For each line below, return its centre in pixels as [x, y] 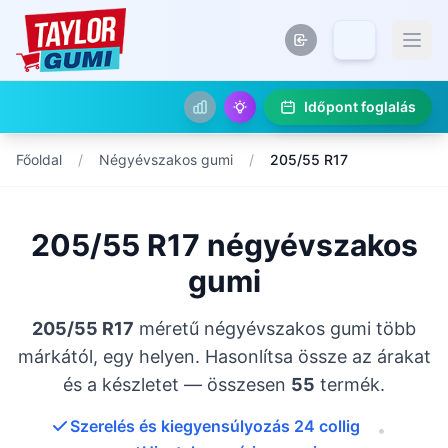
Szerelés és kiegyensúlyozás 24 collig [215, 426]
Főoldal [39, 159]
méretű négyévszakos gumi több [275, 328]
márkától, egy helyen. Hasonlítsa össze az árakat [224, 356]
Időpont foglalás [360, 106]
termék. [350, 384]
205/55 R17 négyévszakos [224, 245]
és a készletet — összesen [177, 384]
